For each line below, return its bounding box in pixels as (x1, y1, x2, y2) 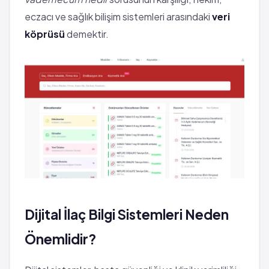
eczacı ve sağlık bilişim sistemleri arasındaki (25, 10, 212, 23)
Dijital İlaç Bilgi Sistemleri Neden (25, 205, 229, 223)
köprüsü (25, 28, 65, 40)
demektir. (65, 28, 109, 40)
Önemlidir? (25, 230, 96, 247)
